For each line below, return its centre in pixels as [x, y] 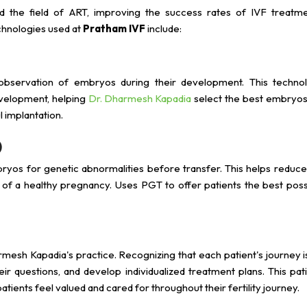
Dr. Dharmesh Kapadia [140, 98]
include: [163, 28]
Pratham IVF [114, 28]
